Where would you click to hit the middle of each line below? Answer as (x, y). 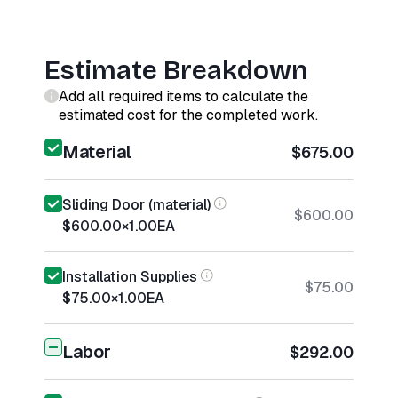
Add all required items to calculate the (183, 96)
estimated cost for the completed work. (188, 115)
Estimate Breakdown (176, 70)
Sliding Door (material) (136, 205)
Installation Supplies (130, 277)
